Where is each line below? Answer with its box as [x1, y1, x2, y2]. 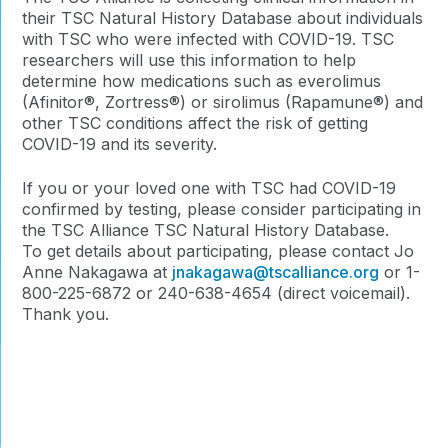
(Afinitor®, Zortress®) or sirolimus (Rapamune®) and [22, 91, 424, 112]
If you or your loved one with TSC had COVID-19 [22, 177, 397, 198]
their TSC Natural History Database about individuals [22, 7, 424, 28]
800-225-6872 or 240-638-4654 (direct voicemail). [22, 282, 416, 303]
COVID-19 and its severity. [22, 133, 218, 154]
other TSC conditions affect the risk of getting [22, 112, 369, 133]
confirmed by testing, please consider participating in [22, 198, 422, 219]
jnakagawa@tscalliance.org [172, 261, 380, 282]
